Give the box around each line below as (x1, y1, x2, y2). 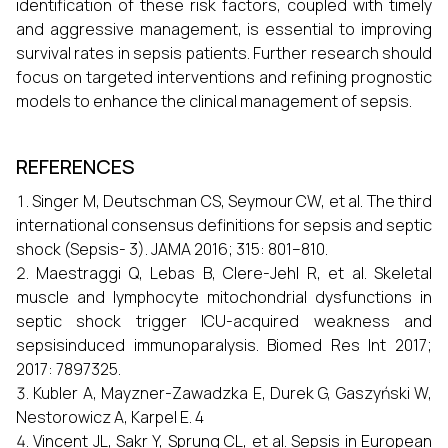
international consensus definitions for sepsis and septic (16, 214, 432, 237)
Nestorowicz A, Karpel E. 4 (16, 406, 204, 429)
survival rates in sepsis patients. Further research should (16, 42, 432, 65)
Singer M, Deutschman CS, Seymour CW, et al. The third (32, 190, 433, 213)
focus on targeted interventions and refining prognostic (16, 66, 432, 89)
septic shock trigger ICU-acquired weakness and (16, 310, 432, 333)
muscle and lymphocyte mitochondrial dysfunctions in (16, 286, 432, 309)
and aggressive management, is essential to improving (16, 18, 432, 41)
